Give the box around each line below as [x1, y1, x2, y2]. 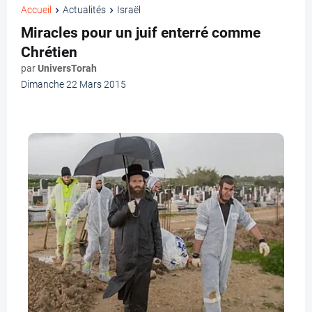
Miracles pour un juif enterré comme [21, 24, 260, 42]
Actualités [63, 4, 106, 16]
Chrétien [21, 44, 77, 61]
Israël [117, 4, 141, 16]
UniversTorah [38, 63, 97, 75]
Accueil [21, 4, 52, 16]
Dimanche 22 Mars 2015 [21, 79, 126, 91]
